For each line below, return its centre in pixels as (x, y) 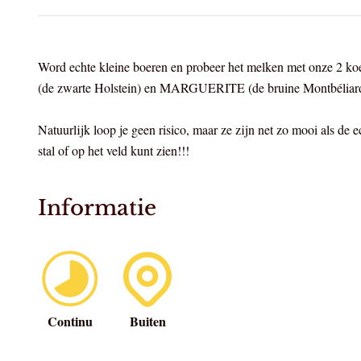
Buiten (147, 322)
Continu (70, 322)
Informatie (97, 208)
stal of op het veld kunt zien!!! (114, 151)
